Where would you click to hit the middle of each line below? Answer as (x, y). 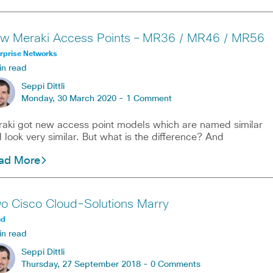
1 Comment (149, 98)
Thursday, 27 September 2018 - (86, 264)
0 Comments (175, 264)
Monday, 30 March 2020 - (73, 98)
